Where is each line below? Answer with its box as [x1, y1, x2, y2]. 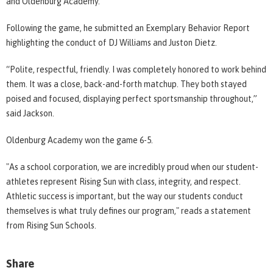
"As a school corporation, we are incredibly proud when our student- [6, 161, 258, 172]
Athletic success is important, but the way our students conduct [6, 191, 243, 201]
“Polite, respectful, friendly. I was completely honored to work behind [6, 64, 266, 74]
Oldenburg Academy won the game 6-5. [6, 135, 153, 145]
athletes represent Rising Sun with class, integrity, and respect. [6, 176, 241, 186]
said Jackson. [6, 108, 54, 118]
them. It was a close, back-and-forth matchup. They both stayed [6, 79, 247, 89]
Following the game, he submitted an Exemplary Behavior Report [6, 23, 250, 33]
